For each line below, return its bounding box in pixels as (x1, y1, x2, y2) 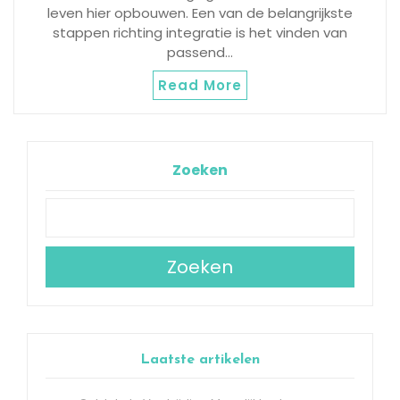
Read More (158, 76, 242, 96)
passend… (167, 43, 233, 62)
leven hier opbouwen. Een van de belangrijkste (47, 4, 353, 23)
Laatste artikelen (140, 353, 260, 368)
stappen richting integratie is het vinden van (53, 23, 347, 43)
